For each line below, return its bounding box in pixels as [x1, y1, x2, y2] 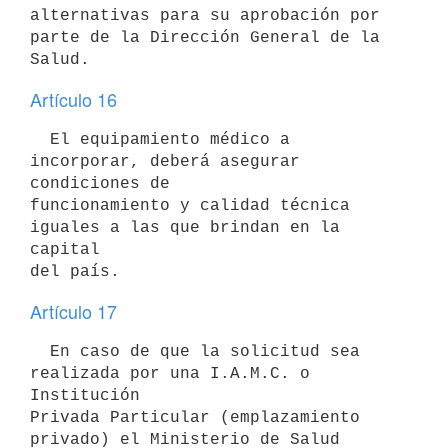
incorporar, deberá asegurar [30, 152, 300, 171]
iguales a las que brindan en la [30, 218, 340, 237]
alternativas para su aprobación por [30, 6, 380, 25]
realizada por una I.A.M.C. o [30, 364, 310, 383]
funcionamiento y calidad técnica [30, 196, 350, 215]
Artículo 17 [30, 298, 117, 324]
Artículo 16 [30, 86, 117, 112]
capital [30, 240, 100, 259]
